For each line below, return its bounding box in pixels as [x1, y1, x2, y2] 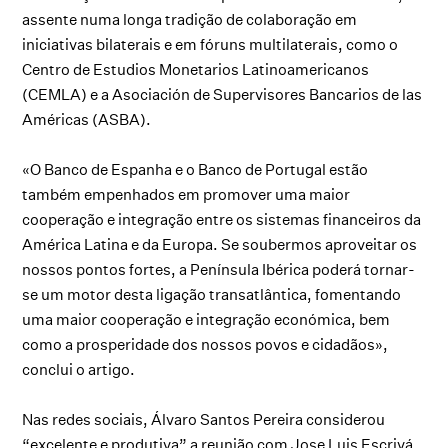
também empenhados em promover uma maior [22, 184, 351, 204]
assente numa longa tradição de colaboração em [22, 9, 358, 29]
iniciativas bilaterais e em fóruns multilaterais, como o [22, 34, 399, 54]
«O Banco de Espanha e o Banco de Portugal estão [22, 159, 369, 179]
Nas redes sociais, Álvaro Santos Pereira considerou [22, 409, 386, 429]
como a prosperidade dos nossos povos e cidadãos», [22, 334, 389, 354]
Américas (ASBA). [22, 109, 152, 129]
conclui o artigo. [22, 359, 136, 379]
